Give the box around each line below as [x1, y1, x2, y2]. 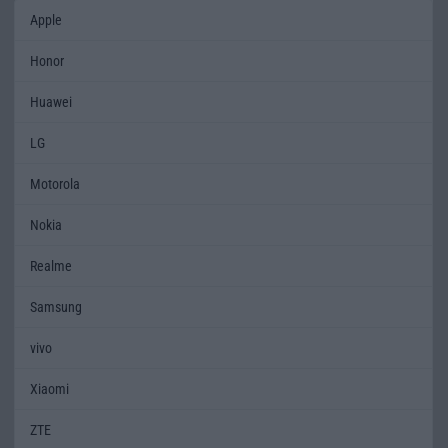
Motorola [30, 175, 80, 192]
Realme [30, 257, 72, 274]
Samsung [30, 298, 82, 315]
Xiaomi [30, 380, 69, 397]
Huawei [30, 93, 72, 110]
